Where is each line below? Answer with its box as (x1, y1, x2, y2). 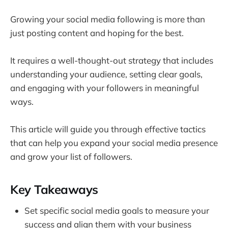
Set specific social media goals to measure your (24, 205, 209, 216)
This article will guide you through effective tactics (10, 124, 206, 135)
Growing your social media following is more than (10, 13, 205, 24)
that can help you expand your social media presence (10, 137, 218, 149)
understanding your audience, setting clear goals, (10, 69, 203, 80)
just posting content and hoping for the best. (10, 27, 184, 38)
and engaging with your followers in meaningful (10, 82, 199, 94)
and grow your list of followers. (10, 151, 132, 162)
